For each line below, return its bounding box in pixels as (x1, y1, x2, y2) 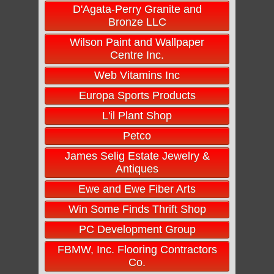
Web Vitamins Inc (94, 69, 180, 81)
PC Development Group (78, 223, 196, 235)
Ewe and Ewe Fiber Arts (78, 183, 196, 195)
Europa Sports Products (78, 89, 196, 102)
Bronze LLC (108, 16, 166, 28)
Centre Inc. (110, 49, 164, 61)
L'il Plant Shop (102, 109, 172, 122)
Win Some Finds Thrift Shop (68, 203, 206, 215)
